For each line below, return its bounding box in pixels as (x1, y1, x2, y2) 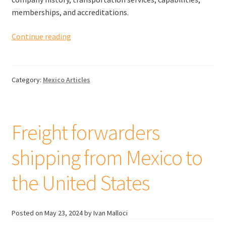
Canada (70, 106, 96, 117)
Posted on (11, 208, 44, 218)
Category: (11, 75, 43, 84)
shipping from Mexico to (11, 144, 202, 171)
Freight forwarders (11, 119, 159, 145)
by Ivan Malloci (84, 208, 128, 218)
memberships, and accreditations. (11, 7, 129, 17)
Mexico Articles (42, 75, 90, 84)
